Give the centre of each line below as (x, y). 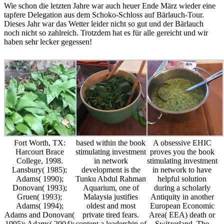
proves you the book (182, 152)
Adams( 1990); (39, 179)
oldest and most (111, 206)
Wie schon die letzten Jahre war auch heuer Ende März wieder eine (110, 6)
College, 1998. (39, 161)
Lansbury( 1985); (40, 170)
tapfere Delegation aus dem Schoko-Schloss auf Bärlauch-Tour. (104, 15)
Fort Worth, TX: (39, 143)
